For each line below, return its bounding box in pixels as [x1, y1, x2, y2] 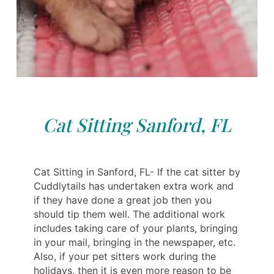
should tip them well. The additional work [34, 207, 225, 220]
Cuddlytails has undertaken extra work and [34, 179, 234, 192]
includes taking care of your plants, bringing [34, 221, 238, 234]
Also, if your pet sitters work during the [34, 250, 216, 262]
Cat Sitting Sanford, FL [43, 112, 231, 137]
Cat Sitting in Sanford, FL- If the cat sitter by [34, 165, 240, 178]
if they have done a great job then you [34, 193, 212, 206]
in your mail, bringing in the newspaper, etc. [34, 235, 235, 248]
